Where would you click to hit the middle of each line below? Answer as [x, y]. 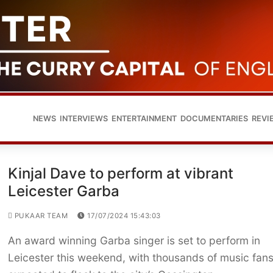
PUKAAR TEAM [40, 216]
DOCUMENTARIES [214, 118]
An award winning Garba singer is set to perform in [134, 241]
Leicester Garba [63, 191]
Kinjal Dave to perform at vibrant [120, 174]
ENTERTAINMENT [144, 118]
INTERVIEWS [84, 118]
